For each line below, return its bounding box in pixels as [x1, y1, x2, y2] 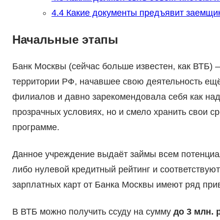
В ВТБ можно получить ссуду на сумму [12, 207, 173, 217]
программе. [12, 122, 59, 133]
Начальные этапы [12, 33, 118, 47]
